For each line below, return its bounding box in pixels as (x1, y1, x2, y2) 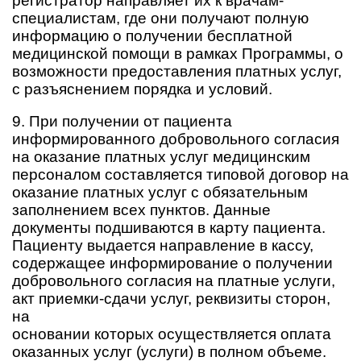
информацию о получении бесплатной (12, 27, 293, 44)
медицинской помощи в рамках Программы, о (12, 45, 343, 62)
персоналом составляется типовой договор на (12, 166, 349, 183)
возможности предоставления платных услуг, (12, 63, 342, 80)
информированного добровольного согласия (12, 131, 339, 147)
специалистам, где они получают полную (12, 10, 309, 27)
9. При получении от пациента (12, 113, 232, 130)
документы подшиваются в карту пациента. (12, 219, 326, 236)
